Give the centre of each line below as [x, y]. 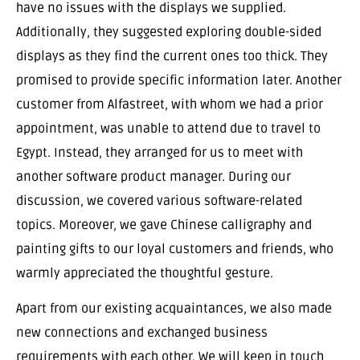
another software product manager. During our [153, 176]
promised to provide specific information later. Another [179, 80]
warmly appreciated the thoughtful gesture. [145, 273]
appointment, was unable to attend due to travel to [168, 128]
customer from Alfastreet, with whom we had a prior [170, 104]
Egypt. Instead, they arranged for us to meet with [160, 152]
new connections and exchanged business [142, 333]
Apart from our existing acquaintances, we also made [174, 309]
